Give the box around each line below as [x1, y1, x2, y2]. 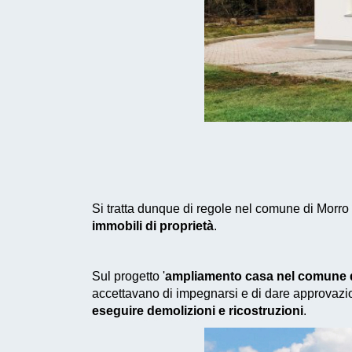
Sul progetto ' [92, 269, 165, 283]
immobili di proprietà [92, 218, 214, 233]
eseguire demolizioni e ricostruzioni [92, 303, 303, 317]
